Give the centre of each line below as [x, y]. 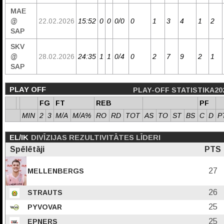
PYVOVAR [44, 207]
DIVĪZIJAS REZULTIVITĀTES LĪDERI [96, 137]
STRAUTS [44, 192]
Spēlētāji [27, 149]
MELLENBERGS [55, 171]
